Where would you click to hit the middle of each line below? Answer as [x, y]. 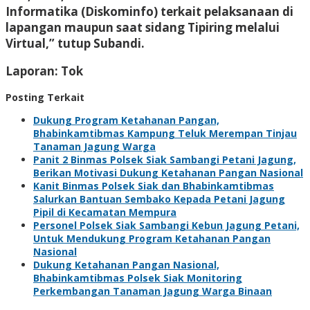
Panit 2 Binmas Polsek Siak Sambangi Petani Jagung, [165, 159]
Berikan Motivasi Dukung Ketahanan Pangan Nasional [168, 172]
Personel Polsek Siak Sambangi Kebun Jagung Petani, [166, 225]
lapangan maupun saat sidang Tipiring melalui [143, 27]
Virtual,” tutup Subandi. [75, 43]
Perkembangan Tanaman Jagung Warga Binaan [153, 291]
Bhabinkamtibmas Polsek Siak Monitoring [138, 277]
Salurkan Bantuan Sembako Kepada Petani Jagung [159, 199]
